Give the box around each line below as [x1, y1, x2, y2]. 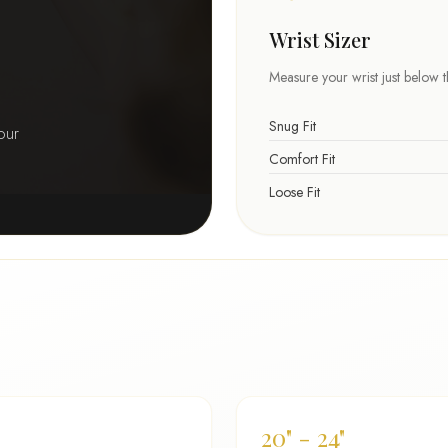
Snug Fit [269, 116, 316, 136]
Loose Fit [269, 182, 320, 202]
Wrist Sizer [269, 26, 371, 53]
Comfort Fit [269, 149, 335, 169]
